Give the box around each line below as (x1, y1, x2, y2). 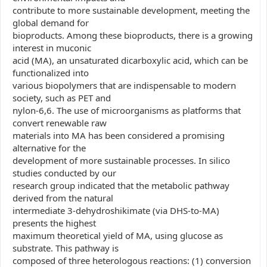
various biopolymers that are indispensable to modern (13, 79, 236, 91)
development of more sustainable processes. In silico (13, 154, 230, 166)
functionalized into (13, 67, 89, 79)
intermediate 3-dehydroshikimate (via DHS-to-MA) (13, 204, 219, 216)
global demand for (13, 17, 89, 29)
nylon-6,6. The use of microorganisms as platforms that (13, 104, 241, 116)
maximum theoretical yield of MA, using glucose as (13, 229, 223, 241)
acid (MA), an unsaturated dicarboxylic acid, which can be (13, 54, 248, 66)
